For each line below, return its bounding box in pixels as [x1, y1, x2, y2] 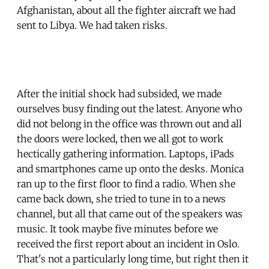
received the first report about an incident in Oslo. [17, 237, 240, 250]
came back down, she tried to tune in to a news [17, 192, 226, 205]
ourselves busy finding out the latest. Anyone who [17, 102, 242, 115]
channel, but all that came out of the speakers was [17, 207, 243, 220]
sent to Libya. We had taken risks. [17, 19, 168, 31]
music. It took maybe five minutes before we [17, 222, 218, 235]
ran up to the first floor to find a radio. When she [17, 177, 235, 190]
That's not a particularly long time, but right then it [17, 252, 249, 265]
